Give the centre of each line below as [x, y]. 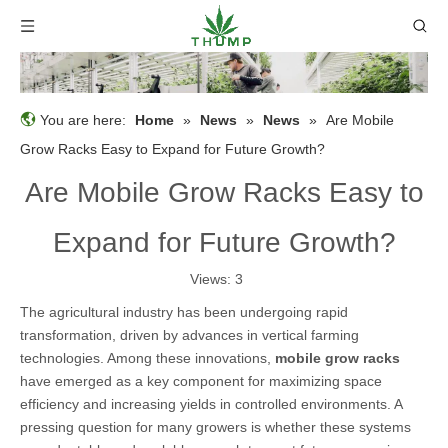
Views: [212, 278]
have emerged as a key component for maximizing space [201, 380]
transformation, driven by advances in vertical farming [189, 334]
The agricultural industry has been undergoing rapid [184, 311]
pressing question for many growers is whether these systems [215, 426]
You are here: [83, 119]
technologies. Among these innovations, [147, 357]
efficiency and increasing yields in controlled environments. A [211, 403]
